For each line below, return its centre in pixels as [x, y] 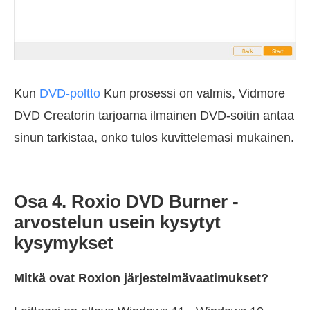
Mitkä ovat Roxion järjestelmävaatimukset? [141, 278]
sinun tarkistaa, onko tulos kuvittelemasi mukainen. [154, 137]
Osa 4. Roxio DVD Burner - [126, 201]
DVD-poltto [70, 93]
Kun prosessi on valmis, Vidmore [193, 93]
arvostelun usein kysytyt [117, 222]
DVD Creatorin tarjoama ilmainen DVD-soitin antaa [154, 115]
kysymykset [64, 243]
